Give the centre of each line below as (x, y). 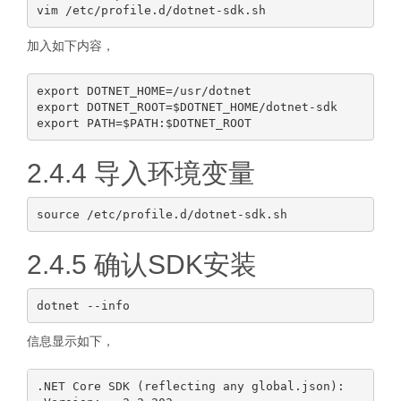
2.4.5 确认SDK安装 (142, 264)
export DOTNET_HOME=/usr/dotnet (144, 90)
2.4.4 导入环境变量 (141, 173)
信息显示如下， (71, 341)
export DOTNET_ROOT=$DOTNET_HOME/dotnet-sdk (187, 107)
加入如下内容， (71, 46)
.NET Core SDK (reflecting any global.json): (190, 386)
